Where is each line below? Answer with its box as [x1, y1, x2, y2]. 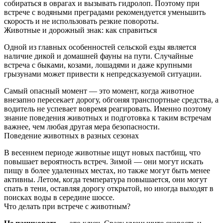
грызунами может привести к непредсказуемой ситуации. [4, 69, 202, 78]
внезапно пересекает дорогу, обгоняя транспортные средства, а [4, 95, 219, 104]
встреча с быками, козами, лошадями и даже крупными [4, 60, 192, 69]
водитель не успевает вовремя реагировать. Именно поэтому [4, 104, 212, 113]
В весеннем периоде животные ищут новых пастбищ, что [4, 148, 201, 157]
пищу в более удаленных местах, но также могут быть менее [4, 166, 210, 175]
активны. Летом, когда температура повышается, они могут [4, 175, 207, 184]
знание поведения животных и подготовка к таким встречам [4, 113, 211, 122]
